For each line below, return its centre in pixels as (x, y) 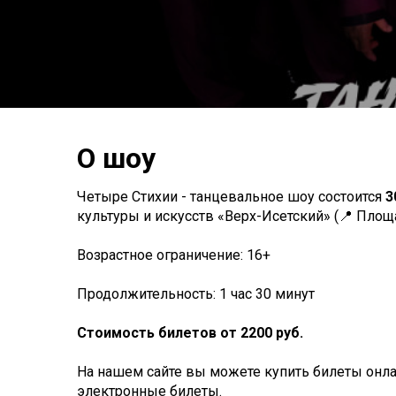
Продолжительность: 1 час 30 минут (196, 294)
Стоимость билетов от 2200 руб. (190, 333)
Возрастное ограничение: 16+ (174, 255)
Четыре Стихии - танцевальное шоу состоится (231, 197)
